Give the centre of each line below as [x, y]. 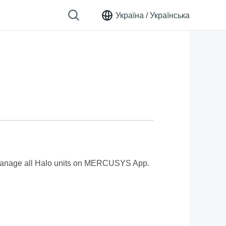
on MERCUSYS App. [112, 163]
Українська [169, 15]
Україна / [132, 15]
